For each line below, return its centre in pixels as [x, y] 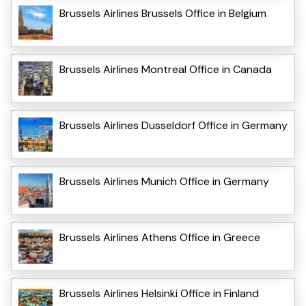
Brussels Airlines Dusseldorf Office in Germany [173, 125]
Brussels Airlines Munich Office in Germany [164, 181]
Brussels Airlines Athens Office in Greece [160, 237]
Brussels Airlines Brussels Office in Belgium [163, 13]
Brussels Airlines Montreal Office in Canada [166, 69]
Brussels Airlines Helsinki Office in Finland [159, 293]
